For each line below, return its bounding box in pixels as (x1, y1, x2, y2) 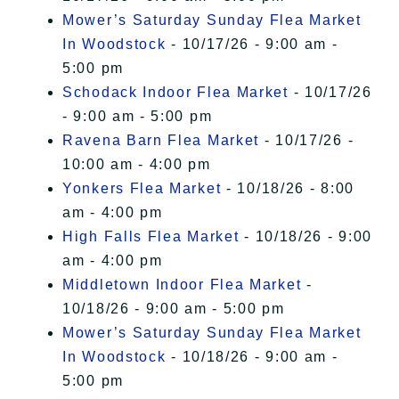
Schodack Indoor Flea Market (62, 85, 289, 101)
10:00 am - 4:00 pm (62, 157, 211, 173)
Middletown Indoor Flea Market (62, 277, 302, 293)
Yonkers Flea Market (62, 181, 222, 197)
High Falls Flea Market (62, 229, 240, 245)
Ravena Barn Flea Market (62, 133, 260, 149)
